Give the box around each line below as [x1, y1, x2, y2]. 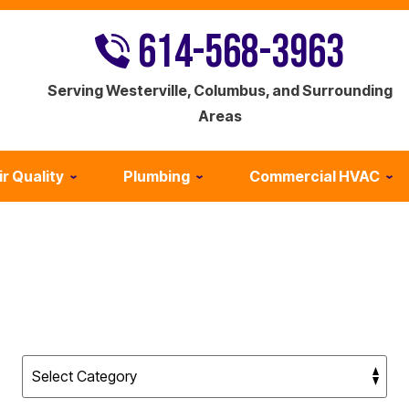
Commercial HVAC [249, 166, 380, 185]
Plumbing [123, 166, 190, 185]
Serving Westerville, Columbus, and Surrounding [47, 81, 393, 100]
